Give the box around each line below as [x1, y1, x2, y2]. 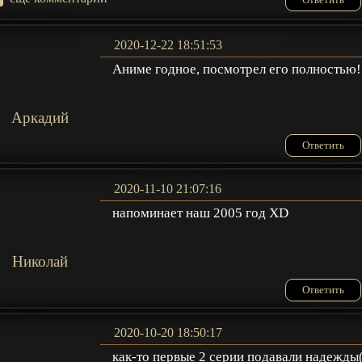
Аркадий [11, 108, 69, 126]
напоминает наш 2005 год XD [112, 204, 289, 221]
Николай [11, 252, 68, 270]
